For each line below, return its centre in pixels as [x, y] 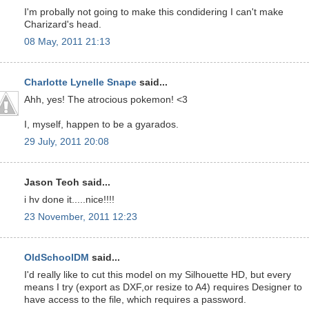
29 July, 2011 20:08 [67, 141]
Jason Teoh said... [67, 183]
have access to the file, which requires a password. [135, 300]
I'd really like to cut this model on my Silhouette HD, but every [158, 275]
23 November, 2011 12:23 [81, 217]
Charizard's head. [63, 24]
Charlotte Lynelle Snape [80, 83]
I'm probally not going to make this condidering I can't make [154, 12]
